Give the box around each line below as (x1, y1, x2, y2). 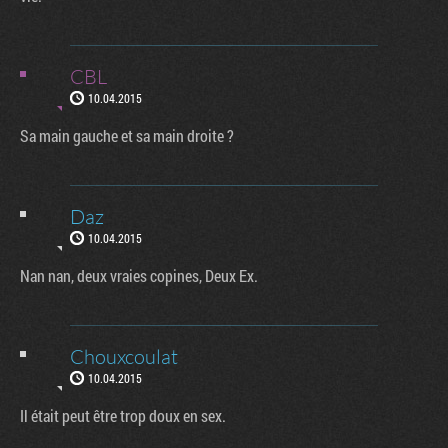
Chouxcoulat (70, 343, 178, 369)
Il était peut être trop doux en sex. (20, 404, 226, 426)
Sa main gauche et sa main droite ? (20, 124, 234, 146)
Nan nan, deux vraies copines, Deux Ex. (20, 264, 258, 286)
